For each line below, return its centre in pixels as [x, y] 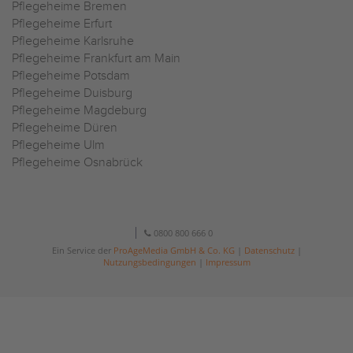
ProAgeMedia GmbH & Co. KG [174, 250]
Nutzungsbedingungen [149, 262]
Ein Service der [82, 250]
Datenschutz [269, 250]
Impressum [228, 262]
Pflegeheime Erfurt [62, 24]
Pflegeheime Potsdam [71, 76]
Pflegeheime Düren [65, 128]
